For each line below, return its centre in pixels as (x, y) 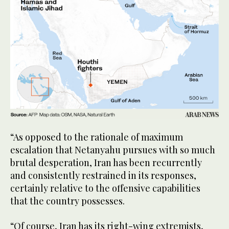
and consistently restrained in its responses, (103, 176)
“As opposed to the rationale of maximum (97, 137)
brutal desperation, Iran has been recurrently (106, 163)
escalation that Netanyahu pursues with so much (113, 150)
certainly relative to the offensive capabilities (105, 188)
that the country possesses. (67, 201)
